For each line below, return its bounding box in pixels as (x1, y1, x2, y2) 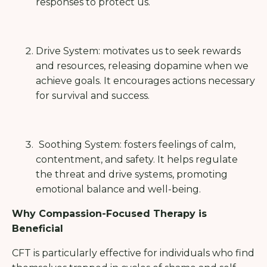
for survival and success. (36, 89, 150, 101)
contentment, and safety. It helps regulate (36, 153, 238, 165)
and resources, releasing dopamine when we (36, 60, 249, 72)
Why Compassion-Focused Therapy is (12, 207, 207, 219)
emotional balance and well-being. (36, 183, 201, 195)
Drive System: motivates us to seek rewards (36, 45, 241, 57)
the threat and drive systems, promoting (36, 168, 228, 180)
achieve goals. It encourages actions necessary (36, 74, 255, 86)
